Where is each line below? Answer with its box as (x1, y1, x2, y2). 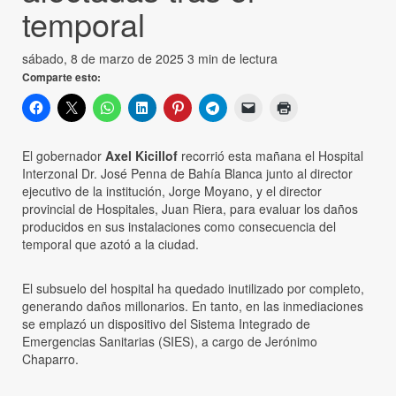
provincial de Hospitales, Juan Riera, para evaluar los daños (22, 199, 358, 217)
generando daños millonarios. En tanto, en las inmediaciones (22, 296, 363, 315)
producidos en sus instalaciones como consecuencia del (22, 217, 336, 235)
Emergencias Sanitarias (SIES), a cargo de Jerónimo (22, 331, 317, 350)
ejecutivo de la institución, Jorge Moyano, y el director (22, 181, 322, 200)
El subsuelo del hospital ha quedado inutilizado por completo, (22, 278, 364, 297)
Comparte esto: (22, 68, 101, 85)
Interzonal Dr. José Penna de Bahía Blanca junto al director (22, 164, 353, 182)
